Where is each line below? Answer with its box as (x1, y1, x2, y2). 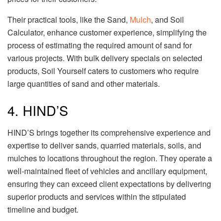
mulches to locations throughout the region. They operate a (7, 152, 212, 164)
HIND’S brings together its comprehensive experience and (7, 126, 211, 138)
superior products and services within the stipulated (7, 190, 186, 202)
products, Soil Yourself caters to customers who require (7, 65, 199, 77)
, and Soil (151, 14, 184, 26)
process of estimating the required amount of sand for (7, 39, 192, 51)
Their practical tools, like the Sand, (7, 14, 130, 26)
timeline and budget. (7, 203, 78, 215)
